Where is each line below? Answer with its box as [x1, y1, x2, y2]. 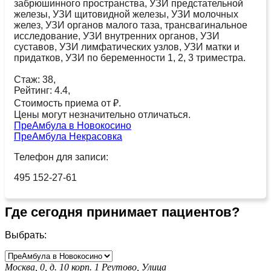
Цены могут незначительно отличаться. [14, 109, 191, 120]
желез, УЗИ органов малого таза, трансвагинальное [14, 19, 247, 30]
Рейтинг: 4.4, [14, 85, 70, 96]
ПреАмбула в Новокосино [14, 120, 131, 131]
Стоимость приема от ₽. [14, 97, 121, 108]
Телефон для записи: [14, 151, 108, 162]
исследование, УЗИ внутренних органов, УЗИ [14, 30, 220, 41]
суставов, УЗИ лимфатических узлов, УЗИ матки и [14, 41, 240, 52]
